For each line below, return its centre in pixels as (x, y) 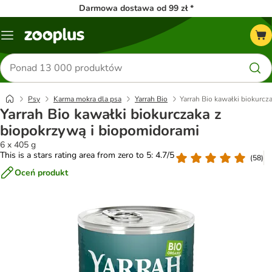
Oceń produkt (41, 172)
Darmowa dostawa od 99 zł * (136, 8)
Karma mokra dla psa (87, 99)
